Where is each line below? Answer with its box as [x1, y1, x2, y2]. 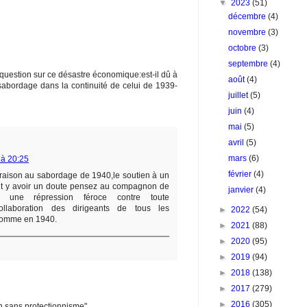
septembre [228, 59, 271, 69]
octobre [228, 43, 259, 53]
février [228, 169, 254, 179]
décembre [228, 12, 269, 21]
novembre [228, 27, 269, 37]
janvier [228, 185, 256, 195]
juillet [228, 90, 251, 100]
